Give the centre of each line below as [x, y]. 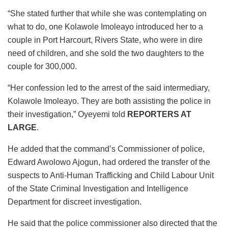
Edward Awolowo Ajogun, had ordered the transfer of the [109, 162]
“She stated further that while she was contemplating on [107, 14]
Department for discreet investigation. [75, 202]
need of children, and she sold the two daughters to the [106, 53]
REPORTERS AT [159, 115]
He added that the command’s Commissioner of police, [106, 149]
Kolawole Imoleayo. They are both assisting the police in [109, 101]
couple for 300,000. [42, 67]
